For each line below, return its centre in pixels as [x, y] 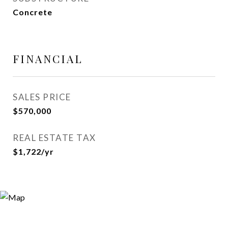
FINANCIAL [48, 59]
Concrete [33, 12]
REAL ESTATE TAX [54, 138]
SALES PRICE [42, 97]
